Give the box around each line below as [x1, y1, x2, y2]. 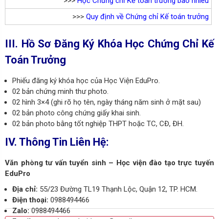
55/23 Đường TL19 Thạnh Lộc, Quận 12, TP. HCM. [40, 185, 197, 194]
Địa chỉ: [12, 185, 40, 194]
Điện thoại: [12, 196, 48, 204]
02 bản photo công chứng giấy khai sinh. [12, 109, 141, 117]
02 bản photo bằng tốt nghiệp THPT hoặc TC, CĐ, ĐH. [12, 119, 184, 128]
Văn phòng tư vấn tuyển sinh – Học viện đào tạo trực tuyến [5, 158, 214, 167]
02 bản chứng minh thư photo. [12, 87, 109, 96]
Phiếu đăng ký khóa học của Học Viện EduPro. [12, 76, 160, 85]
